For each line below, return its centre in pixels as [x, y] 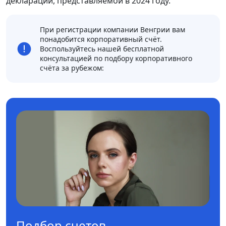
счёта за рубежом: [72, 68]
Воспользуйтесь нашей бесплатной [102, 49]
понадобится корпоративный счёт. [101, 39]
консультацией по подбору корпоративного [116, 59]
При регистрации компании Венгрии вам [112, 30]
